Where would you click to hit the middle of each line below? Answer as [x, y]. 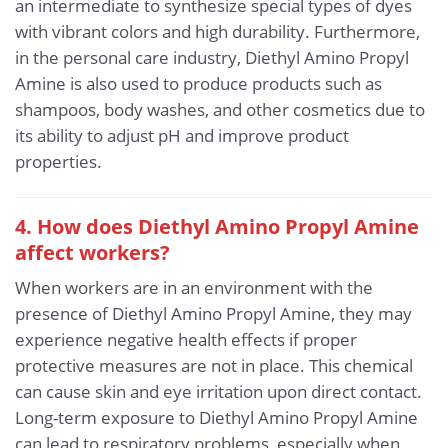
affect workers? [92, 251]
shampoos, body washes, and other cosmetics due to [220, 109]
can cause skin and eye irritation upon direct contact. [218, 391]
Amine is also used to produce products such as [198, 83]
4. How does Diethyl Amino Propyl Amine [217, 225]
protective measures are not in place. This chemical [214, 365]
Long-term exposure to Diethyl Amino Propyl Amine [216, 417]
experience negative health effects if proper [186, 339]
